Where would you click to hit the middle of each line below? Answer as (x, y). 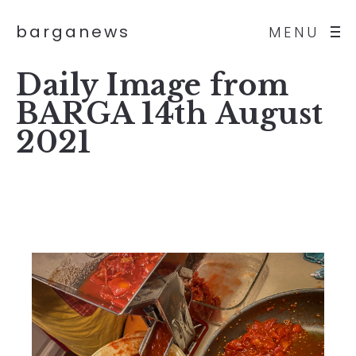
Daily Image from (152, 85)
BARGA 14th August (170, 114)
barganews (73, 32)
